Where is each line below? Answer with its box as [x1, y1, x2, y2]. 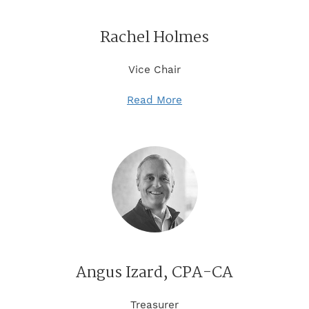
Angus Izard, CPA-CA [76, 260, 233, 286]
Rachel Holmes [100, 25, 209, 50]
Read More [127, 93, 182, 106]
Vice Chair [128, 63, 181, 76]
